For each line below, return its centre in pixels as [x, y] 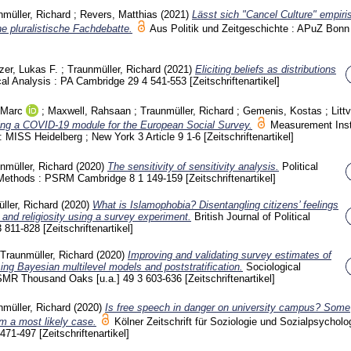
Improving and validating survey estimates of [230, 255]
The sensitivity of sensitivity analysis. [193, 166]
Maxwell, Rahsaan [89, 111]
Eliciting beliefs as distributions [266, 70]
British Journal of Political [252, 216]
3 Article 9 [162, 137]
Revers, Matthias [119, 14]
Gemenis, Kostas [282, 111]
